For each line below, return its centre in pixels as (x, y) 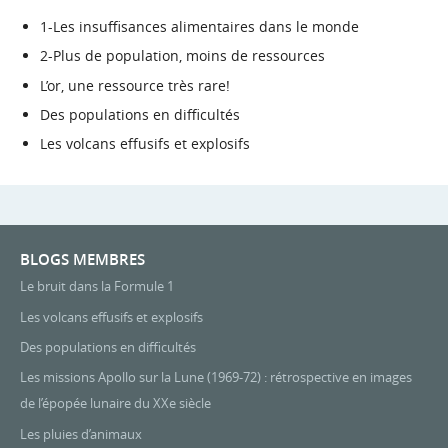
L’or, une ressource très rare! (135, 85)
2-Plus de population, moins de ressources (182, 56)
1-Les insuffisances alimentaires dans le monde (199, 26)
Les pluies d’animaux (81, 433)
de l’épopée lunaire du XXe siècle (115, 403)
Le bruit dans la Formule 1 (97, 286)
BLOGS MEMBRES (82, 259)
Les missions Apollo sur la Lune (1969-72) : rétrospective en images (216, 377)
